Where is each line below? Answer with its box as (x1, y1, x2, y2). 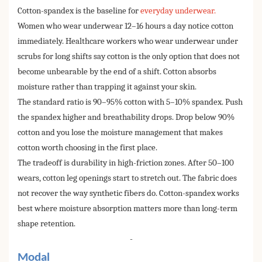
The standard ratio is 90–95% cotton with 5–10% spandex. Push (18, 97, 243, 108)
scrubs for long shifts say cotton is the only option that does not (18, 51, 240, 62)
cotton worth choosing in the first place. (18, 143, 157, 153)
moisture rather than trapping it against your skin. (18, 82, 196, 92)
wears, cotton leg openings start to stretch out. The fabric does (18, 173, 237, 184)
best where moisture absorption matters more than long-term (18, 204, 237, 214)
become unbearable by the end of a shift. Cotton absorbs (18, 67, 216, 77)
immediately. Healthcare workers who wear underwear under (18, 36, 238, 47)
